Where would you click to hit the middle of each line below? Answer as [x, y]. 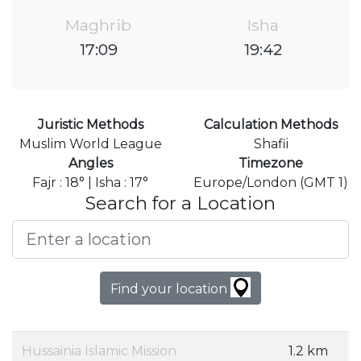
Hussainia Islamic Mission [99, 351]
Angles [90, 164]
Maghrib [98, 25]
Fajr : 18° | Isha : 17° [90, 183]
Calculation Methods [271, 125]
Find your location [170, 289]
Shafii [271, 144]
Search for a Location [180, 203]
